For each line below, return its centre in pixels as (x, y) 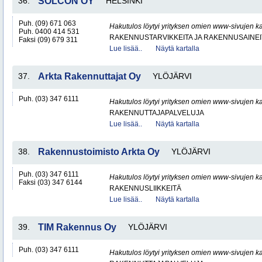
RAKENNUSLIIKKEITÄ (145, 188)
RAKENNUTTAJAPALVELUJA (157, 113)
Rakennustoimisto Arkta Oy (99, 152)
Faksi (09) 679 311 (48, 40)
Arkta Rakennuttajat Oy (89, 76)
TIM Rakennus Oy (77, 227)
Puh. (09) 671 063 (47, 23)
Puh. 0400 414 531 (49, 32)
